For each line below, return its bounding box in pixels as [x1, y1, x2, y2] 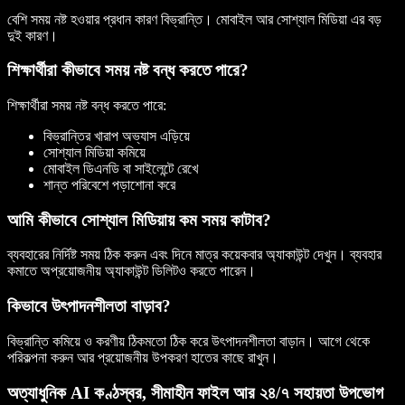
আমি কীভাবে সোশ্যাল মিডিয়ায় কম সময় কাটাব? [7, 210, 271, 230]
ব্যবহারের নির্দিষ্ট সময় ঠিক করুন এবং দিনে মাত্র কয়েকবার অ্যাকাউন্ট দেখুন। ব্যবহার [7, 247, 381, 263]
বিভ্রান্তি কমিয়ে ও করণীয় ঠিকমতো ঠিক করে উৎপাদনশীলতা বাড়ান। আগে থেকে [7, 333, 370, 349]
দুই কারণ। [7, 27, 58, 43]
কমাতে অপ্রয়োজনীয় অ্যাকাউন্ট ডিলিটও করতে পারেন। [7, 263, 256, 279]
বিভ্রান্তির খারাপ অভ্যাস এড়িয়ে [43, 128, 190, 145]
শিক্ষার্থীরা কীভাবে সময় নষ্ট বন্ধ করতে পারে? [7, 61, 249, 80]
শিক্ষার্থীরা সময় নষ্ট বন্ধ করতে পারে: [7, 98, 166, 114]
